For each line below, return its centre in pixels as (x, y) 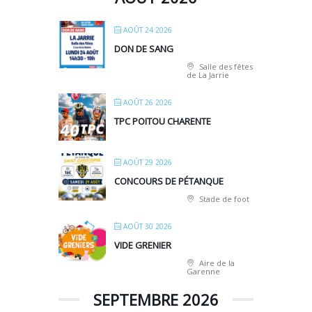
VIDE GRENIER (143, 245)
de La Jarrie (208, 75)
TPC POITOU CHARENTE (163, 121)
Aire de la (216, 263)
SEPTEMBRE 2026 (156, 299)
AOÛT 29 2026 (148, 162)
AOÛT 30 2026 (148, 226)
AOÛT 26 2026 (148, 102)
